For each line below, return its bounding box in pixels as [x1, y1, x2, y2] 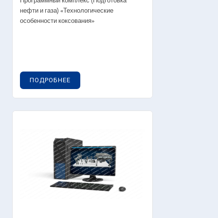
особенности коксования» [20, 16, 94, 26]
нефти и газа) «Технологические [20, 5, 113, 16]
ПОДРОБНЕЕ [30, 76, 71, 84]
